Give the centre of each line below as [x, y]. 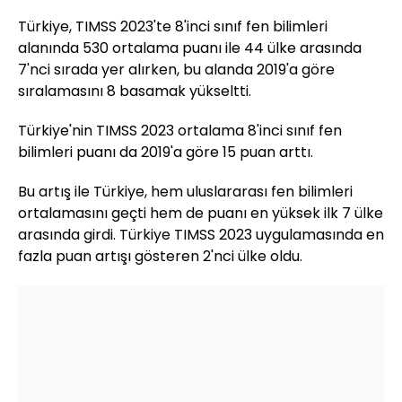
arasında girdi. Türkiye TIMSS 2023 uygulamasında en [201, 235]
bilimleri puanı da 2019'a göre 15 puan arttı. [166, 153]
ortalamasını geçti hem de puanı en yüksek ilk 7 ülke [201, 214]
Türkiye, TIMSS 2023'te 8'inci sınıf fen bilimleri [173, 27]
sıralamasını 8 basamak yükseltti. [135, 92]
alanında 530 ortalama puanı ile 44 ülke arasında [190, 48]
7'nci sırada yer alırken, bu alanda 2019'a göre [176, 70]
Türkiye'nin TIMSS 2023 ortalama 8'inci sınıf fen [180, 131]
